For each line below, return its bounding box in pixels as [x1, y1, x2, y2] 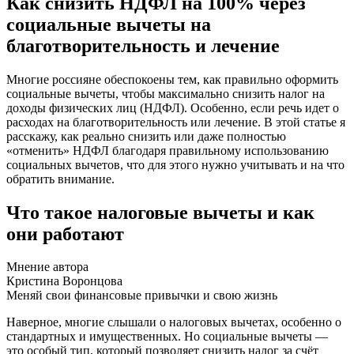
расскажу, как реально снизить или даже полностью [6, 129, 286, 143]
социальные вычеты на [6, 13, 211, 35]
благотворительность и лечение [6, 35, 280, 56]
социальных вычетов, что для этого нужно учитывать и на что [6, 157, 345, 171]
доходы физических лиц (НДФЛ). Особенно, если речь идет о [6, 100, 339, 115]
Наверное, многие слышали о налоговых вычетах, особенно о [6, 315, 341, 330]
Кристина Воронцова [6, 274, 122, 288]
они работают [6, 223, 124, 244]
